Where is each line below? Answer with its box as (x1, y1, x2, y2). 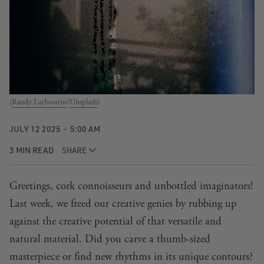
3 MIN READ (9, 144, 54, 155)
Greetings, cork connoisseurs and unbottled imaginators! (9, 179, 253, 193)
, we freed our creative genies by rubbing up (51, 196, 237, 211)
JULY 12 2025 (9, 124, 61, 134)
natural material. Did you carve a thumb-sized (9, 232, 210, 246)
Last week (9, 196, 51, 211)
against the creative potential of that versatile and (9, 214, 222, 229)
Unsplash (70, 97, 97, 108)
